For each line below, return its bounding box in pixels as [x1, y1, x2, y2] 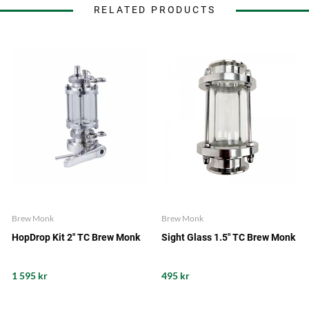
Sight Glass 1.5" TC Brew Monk [161, 232, 295, 243]
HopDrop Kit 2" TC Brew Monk [12, 232, 141, 243]
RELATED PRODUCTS [93, 4, 216, 16]
